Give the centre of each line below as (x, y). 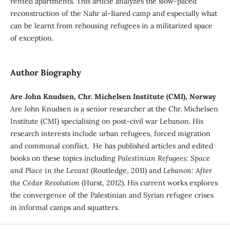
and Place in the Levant (49, 170)
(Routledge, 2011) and (126, 170)
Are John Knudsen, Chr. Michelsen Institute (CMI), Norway (113, 96)
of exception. (33, 38)
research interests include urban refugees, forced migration (110, 133)
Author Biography (45, 72)
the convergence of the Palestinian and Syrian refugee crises (112, 195)
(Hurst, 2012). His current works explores (148, 183)
